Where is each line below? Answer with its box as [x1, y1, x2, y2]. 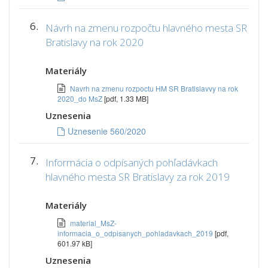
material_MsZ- [70, 218, 117, 228]
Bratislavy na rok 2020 [45, 35, 144, 49]
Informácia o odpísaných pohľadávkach [45, 156, 218, 169]
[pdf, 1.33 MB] [104, 93, 148, 103]
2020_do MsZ [57, 93, 104, 103]
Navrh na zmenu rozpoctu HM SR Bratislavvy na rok [70, 83, 238, 93]
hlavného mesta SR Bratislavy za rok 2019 [45, 170, 230, 184]
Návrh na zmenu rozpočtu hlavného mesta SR [45, 21, 247, 35]
